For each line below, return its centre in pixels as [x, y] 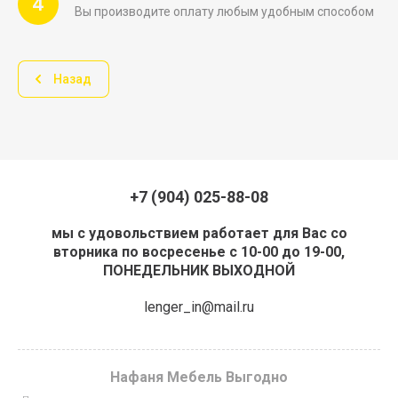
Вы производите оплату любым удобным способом [224, 11]
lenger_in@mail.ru [199, 307]
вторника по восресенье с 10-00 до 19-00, [199, 252]
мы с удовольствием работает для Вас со [199, 233]
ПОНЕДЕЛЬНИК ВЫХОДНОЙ [199, 271]
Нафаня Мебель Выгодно [199, 377]
